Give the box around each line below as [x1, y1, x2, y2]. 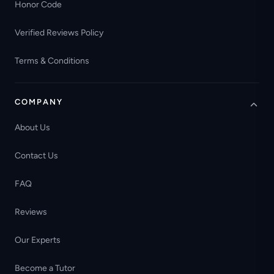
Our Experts [15, 235, 61, 246]
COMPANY [15, 97, 64, 106]
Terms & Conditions [15, 56, 89, 67]
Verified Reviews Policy [15, 28, 103, 39]
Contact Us [15, 150, 58, 161]
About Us [15, 122, 50, 133]
